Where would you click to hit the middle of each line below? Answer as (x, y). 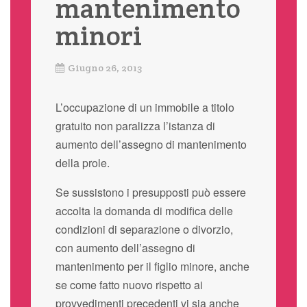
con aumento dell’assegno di (125, 247)
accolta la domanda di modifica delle (144, 210)
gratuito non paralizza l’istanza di (135, 125)
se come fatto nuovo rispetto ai (129, 284)
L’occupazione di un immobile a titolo (145, 107)
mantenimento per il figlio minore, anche (152, 266)
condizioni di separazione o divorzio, (144, 229)
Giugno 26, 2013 (105, 67)
